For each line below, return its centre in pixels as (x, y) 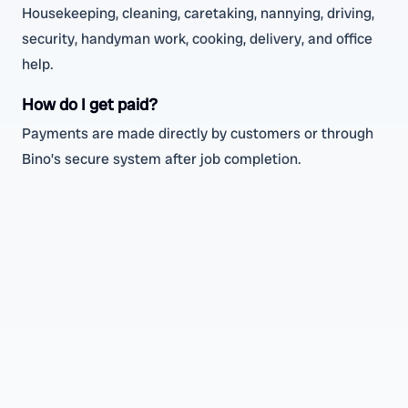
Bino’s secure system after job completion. (162, 159)
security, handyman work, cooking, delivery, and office (197, 39)
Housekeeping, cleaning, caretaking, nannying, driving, (198, 13)
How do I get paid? (90, 104)
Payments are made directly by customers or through (198, 133)
